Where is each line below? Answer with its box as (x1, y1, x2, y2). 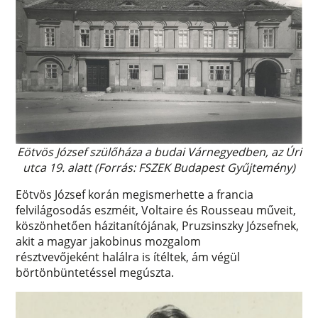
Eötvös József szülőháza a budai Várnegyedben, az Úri (16, 143, 302, 160)
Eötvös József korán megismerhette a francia (16, 186, 254, 202)
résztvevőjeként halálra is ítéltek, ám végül (16, 248, 241, 265)
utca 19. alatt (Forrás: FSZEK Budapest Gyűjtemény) (23, 159, 295, 175)
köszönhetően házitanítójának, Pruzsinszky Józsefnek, (16, 217, 300, 234)
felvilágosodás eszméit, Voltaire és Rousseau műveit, (16, 202, 297, 218)
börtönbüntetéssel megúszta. (16, 264, 177, 280)
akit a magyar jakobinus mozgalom (16, 233, 202, 249)
